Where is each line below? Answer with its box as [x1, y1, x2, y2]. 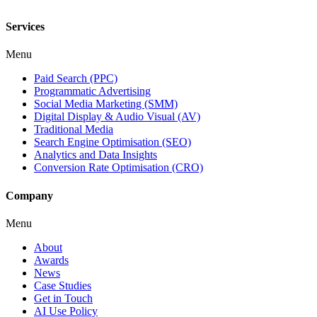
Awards [34, 253, 69, 266]
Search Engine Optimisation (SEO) [34, 136, 191, 149]
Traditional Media [34, 123, 113, 136]
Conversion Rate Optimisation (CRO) [34, 161, 203, 174]
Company [6, 189, 53, 202]
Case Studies [34, 279, 91, 292]
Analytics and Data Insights [34, 149, 157, 161]
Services [6, 21, 45, 33]
